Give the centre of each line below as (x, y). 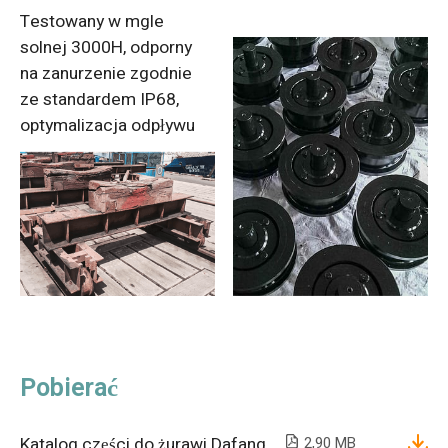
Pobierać (68, 388)
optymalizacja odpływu (107, 125)
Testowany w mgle (91, 21)
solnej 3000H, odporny (105, 47)
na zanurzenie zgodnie (105, 73)
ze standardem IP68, (99, 99)
